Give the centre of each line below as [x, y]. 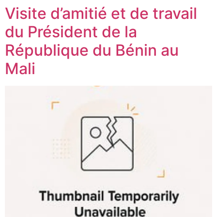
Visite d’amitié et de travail [101, 14]
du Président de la [71, 32]
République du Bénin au [92, 50]
